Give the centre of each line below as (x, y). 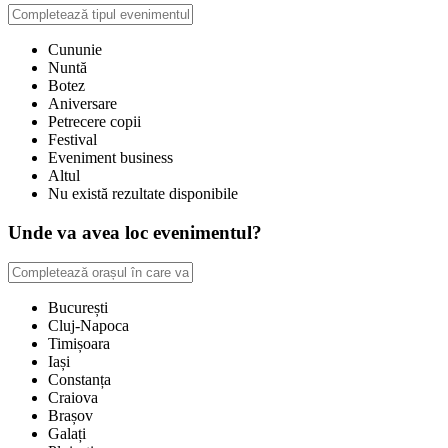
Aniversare (82, 103)
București (78, 308)
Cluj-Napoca (88, 326)
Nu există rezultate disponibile (143, 193)
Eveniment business (110, 157)
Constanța (79, 380)
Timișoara (79, 344)
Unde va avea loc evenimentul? (135, 232)
